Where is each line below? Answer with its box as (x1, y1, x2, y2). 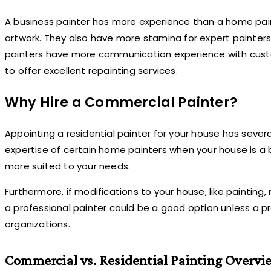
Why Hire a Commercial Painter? (5, 92, 237, 112)
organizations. (5, 218, 70, 231)
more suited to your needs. (5, 160, 131, 173)
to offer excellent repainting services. (5, 64, 178, 77)
